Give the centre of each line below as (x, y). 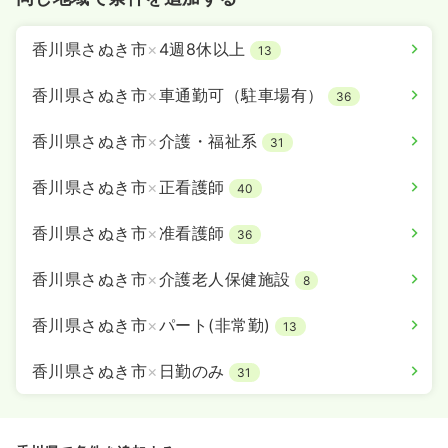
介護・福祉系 (208, 141)
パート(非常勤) (214, 325)
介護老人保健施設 (224, 279)
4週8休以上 (202, 49)
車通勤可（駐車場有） (241, 95)
